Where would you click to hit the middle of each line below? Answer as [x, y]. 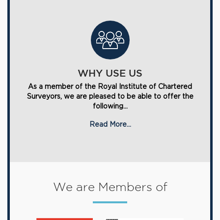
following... [110, 106]
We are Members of [110, 188]
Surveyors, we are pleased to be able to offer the [110, 96]
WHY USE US [110, 74]
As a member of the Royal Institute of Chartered [110, 86]
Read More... [110, 124]
